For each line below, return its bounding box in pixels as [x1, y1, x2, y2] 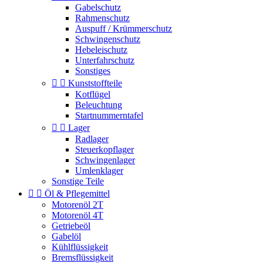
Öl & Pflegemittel [45, 188, 110, 198]
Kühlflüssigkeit [52, 242, 108, 252]
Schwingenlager [75, 155, 135, 165]
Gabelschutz [75, 2, 121, 12]
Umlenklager [75, 166, 123, 176]
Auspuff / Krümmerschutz [75, 23, 172, 33]
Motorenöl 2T [52, 200, 103, 210]
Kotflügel [75, 89, 110, 99]
